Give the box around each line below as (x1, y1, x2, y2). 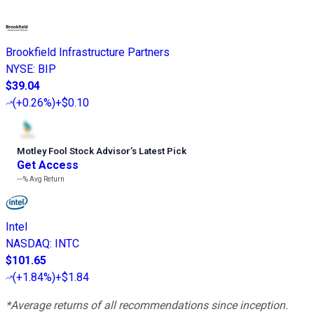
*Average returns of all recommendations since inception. (6, 299, 288, 313)
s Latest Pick (132, 146, 186, 157)
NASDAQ (6, 237, 50, 251)
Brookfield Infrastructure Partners (6, 46, 170, 60)
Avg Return (28, 175, 64, 184)
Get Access (17, 158, 78, 172)
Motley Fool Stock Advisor (17, 146, 130, 157)
